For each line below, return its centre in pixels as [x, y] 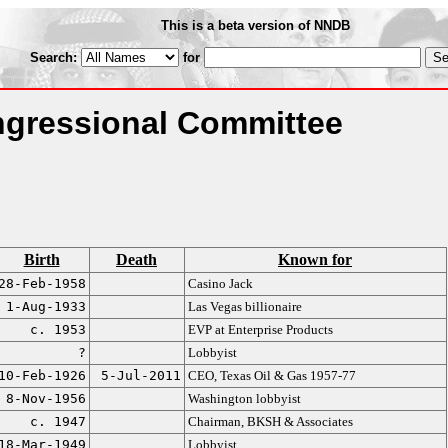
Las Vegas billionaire [244, 306]
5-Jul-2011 [140, 375]
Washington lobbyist [244, 398]
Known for [315, 259]
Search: [55, 57]
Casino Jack [220, 283]
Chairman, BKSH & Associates [270, 421]
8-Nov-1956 [45, 398]
